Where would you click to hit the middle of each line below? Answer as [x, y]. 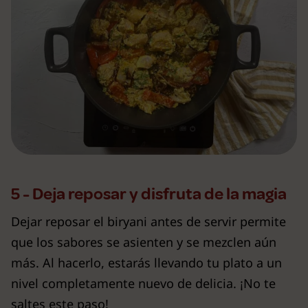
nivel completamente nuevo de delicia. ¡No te [143, 283]
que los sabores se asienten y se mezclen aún [144, 242]
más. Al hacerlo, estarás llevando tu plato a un [146, 262]
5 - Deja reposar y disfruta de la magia [149, 194]
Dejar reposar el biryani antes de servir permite [148, 221]
